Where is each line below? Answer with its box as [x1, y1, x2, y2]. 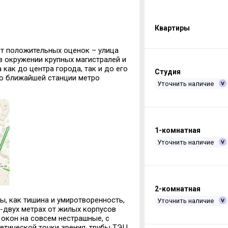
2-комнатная [154, 185, 201, 193]
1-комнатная [154, 126, 201, 135]
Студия [154, 68, 181, 76]
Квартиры [154, 24, 190, 33]
